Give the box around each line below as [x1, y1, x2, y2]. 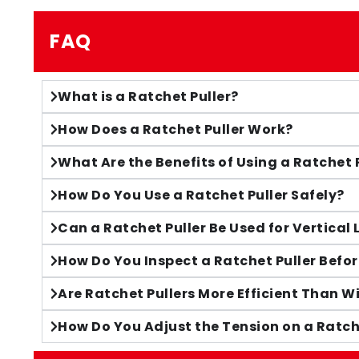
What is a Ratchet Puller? [58, 87, 239, 106]
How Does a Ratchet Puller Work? [58, 120, 293, 139]
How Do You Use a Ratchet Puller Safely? [58, 186, 345, 204]
